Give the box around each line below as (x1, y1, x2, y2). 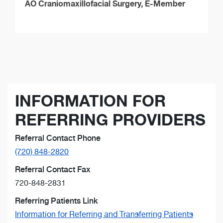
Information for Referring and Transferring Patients (15, 209, 193, 219)
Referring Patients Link (15, 196, 98, 206)
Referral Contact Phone (15, 133, 101, 143)
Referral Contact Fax (15, 164, 91, 174)
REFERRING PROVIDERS (15, 110, 206, 129)
